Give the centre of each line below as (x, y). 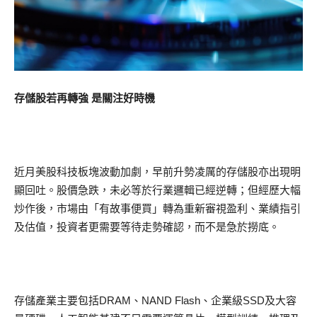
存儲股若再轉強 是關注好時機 (85, 98)
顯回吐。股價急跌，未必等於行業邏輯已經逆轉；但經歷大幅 (157, 190)
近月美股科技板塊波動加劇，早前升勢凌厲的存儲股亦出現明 (157, 171)
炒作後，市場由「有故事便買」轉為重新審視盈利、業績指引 (157, 208)
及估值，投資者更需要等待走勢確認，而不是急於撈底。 (147, 226)
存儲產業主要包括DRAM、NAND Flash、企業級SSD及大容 (155, 300)
